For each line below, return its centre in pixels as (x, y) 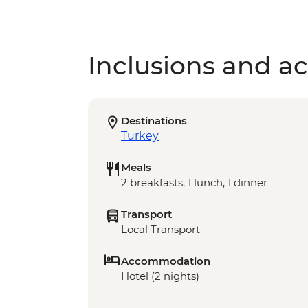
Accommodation (166, 261)
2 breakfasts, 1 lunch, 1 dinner (194, 183)
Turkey (140, 136)
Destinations (154, 121)
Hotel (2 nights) (160, 276)
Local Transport (161, 230)
